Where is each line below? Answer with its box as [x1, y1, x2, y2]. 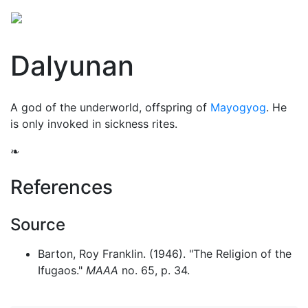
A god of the [10, 100, 80, 114]
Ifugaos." [38, 263, 86, 277]
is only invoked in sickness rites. [10, 117, 177, 131]
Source [10, 214, 65, 234]
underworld [80, 100, 139, 114]
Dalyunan [10, 49, 134, 82]
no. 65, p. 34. [118, 263, 190, 277]
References [10, 175, 113, 199]
